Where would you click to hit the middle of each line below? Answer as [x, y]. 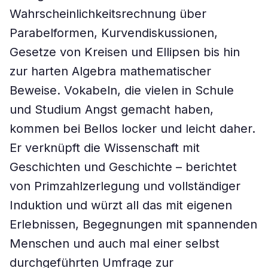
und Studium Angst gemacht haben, [112, 109]
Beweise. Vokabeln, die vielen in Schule [122, 90]
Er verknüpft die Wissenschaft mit [105, 148]
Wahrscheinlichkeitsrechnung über [108, 14]
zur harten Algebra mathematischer [110, 71]
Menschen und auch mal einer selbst [115, 243]
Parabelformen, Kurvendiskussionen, [114, 33]
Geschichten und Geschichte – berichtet [123, 167]
